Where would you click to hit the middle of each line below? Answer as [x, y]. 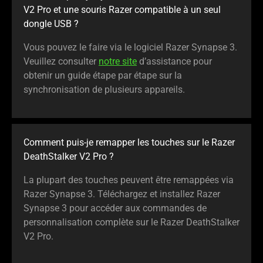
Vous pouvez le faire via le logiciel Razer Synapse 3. [130, 48]
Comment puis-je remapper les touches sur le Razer [129, 143]
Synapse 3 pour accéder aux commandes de [115, 208]
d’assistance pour [174, 62]
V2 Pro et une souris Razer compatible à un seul [122, 10]
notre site [118, 62]
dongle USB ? [51, 24]
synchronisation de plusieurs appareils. [104, 90]
